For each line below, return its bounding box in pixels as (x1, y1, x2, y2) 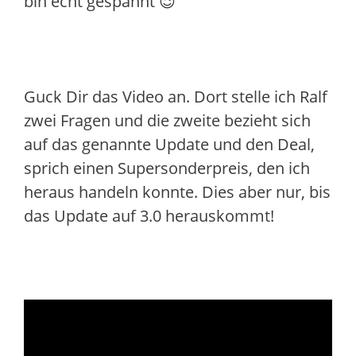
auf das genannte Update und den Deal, (24, 133, 315, 155)
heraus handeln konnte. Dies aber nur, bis (24, 181, 331, 203)
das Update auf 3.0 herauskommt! (24, 205, 274, 226)
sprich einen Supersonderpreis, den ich (24, 157, 310, 179)
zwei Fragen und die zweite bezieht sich (24, 110, 311, 131)
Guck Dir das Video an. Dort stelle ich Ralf (24, 86, 327, 107)
